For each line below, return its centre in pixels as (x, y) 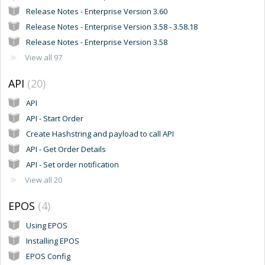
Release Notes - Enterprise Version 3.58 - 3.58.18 (112, 26)
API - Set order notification (72, 164)
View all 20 (43, 180)
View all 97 (43, 57)
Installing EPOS (53, 240)
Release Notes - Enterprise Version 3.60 (97, 11)
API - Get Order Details (66, 149)
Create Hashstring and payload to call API (100, 133)
